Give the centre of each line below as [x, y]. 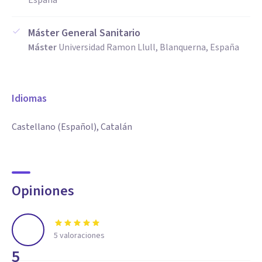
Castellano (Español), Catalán [72, 127]
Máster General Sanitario [84, 33]
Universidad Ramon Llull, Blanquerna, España [149, 47]
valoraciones [81, 236]
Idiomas [29, 99]
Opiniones [43, 191]
